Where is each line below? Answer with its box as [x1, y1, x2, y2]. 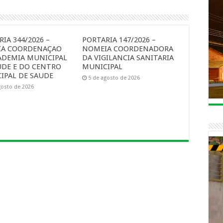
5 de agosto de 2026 [88, 75, 140, 81]
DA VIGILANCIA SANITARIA [82, 53, 174, 62]
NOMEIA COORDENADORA [82, 44, 173, 53]
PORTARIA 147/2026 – [82, 35, 156, 44]
